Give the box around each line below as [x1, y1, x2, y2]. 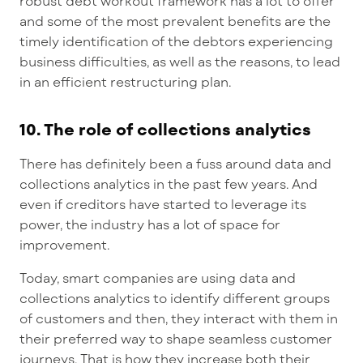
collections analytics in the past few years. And [19, 175, 318, 191]
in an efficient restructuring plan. [19, 73, 232, 89]
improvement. [19, 236, 110, 252]
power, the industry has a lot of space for [19, 216, 280, 232]
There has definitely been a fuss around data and [19, 155, 331, 171]
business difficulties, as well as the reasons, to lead [19, 53, 340, 69]
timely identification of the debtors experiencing [19, 32, 333, 49]
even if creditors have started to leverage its [19, 195, 306, 211]
